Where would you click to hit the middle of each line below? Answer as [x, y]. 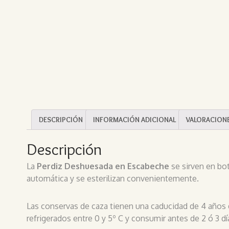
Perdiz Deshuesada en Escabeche [103, 166]
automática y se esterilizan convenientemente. [113, 179]
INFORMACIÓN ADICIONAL [134, 119]
